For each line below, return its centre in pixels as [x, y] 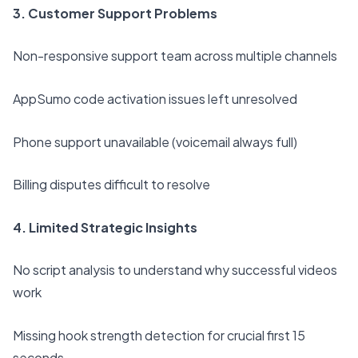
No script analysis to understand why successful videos [175, 270]
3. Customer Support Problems [115, 13]
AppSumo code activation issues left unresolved [155, 99]
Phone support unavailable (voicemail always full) [155, 141]
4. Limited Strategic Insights [105, 227]
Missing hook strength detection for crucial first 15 [159, 336]
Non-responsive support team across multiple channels [175, 56]
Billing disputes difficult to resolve [111, 185]
